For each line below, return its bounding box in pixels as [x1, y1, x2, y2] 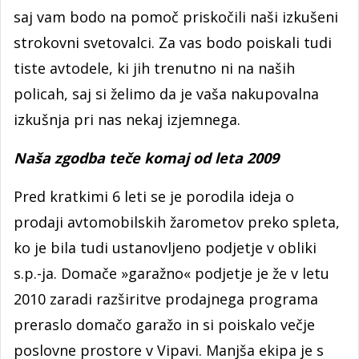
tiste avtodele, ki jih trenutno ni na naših [14, 58, 295, 78]
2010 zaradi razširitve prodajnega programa [14, 288, 318, 309]
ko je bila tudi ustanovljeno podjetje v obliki [14, 237, 317, 257]
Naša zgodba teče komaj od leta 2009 [14, 147, 279, 167]
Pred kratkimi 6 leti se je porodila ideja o [14, 186, 294, 206]
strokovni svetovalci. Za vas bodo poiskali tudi [14, 32, 332, 52]
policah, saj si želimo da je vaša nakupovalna [14, 83, 319, 103]
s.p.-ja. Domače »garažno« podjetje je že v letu [14, 263, 329, 283]
